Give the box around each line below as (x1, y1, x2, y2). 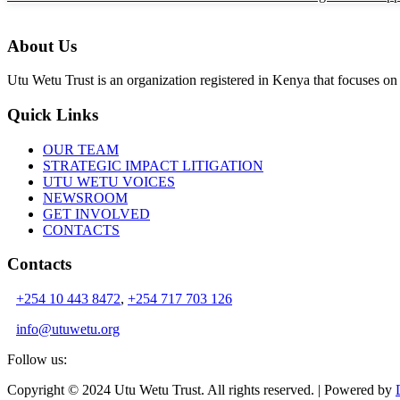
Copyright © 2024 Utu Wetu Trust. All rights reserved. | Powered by (7, 382, 396, 398)
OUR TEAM (43, 141, 119, 157)
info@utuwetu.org (16, 321, 120, 337)
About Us (7, 36, 77, 55)
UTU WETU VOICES (43, 173, 175, 189)
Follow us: (7, 352, 67, 368)
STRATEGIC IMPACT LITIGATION (43, 157, 263, 173)
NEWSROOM (43, 189, 128, 205)
